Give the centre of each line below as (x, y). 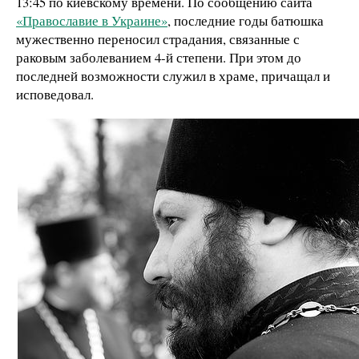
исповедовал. (55, 94)
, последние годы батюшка (246, 20)
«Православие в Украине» (92, 20)
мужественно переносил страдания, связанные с (158, 38)
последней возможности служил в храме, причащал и (173, 75)
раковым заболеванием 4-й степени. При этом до (159, 57)
